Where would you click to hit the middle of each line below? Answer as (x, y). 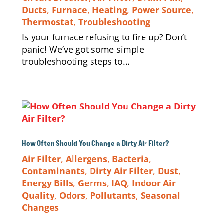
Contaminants (53, 171)
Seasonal (160, 195)
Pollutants (113, 195)
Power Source (161, 10)
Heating (109, 10)
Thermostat (47, 22)
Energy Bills (47, 183)
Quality (38, 195)
